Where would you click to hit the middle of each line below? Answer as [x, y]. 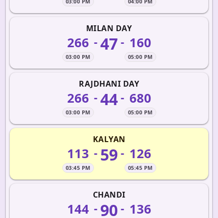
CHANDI [109, 195]
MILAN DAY [109, 28]
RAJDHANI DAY [109, 84]
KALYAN [109, 139]
